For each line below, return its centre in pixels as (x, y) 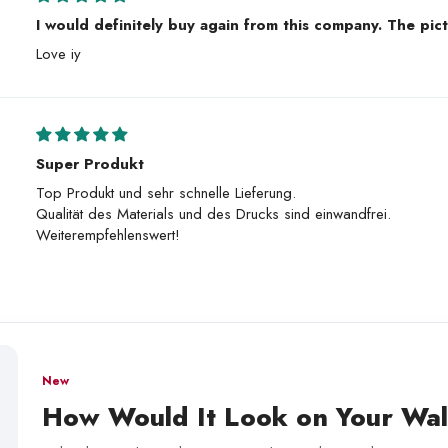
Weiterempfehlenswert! (108, 234)
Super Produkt (90, 163)
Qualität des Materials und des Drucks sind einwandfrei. (214, 213)
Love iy (59, 53)
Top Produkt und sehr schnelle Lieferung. (166, 192)
